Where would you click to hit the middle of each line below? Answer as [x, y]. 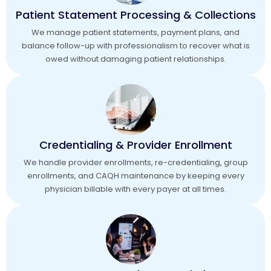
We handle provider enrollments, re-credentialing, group [135, 162]
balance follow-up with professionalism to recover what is [135, 46]
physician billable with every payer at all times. [135, 189]
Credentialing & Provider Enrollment [135, 145]
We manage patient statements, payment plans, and [135, 32]
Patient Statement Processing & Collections [135, 15]
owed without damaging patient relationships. [135, 59]
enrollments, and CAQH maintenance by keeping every [135, 175]
